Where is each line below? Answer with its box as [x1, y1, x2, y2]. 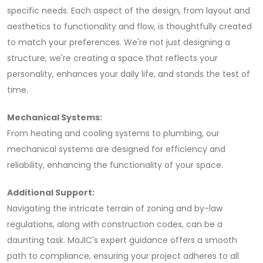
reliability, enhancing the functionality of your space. [7, 159, 223, 171]
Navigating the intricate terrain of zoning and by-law [7, 203, 222, 214]
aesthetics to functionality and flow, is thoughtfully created [7, 21, 252, 32]
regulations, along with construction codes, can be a [7, 218, 222, 230]
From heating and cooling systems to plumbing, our [7, 127, 220, 139]
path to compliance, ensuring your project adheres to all [7, 250, 239, 262]
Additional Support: [7, 187, 95, 198]
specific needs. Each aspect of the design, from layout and [7, 5, 250, 16]
